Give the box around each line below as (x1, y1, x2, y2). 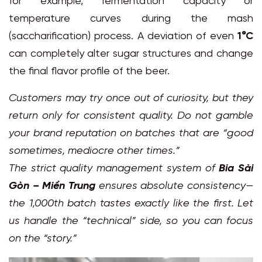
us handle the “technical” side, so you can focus (9, 216, 253, 227)
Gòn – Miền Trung (9, 181, 95, 192)
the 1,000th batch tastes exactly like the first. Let (9, 198, 253, 210)
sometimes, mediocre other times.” (9, 146, 180, 157)
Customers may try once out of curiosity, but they (9, 93, 253, 105)
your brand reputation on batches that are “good (9, 128, 253, 140)
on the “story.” (9, 233, 77, 245)
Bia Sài (219, 163, 254, 175)
